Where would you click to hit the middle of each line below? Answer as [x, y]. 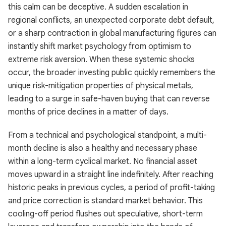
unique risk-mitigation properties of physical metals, [101, 86]
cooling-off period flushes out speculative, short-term [105, 214]
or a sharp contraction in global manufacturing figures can [112, 33]
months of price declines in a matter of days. [88, 112]
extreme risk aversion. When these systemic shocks [101, 60]
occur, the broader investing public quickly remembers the [112, 73]
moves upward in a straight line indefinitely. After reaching [111, 175]
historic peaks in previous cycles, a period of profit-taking [111, 188]
